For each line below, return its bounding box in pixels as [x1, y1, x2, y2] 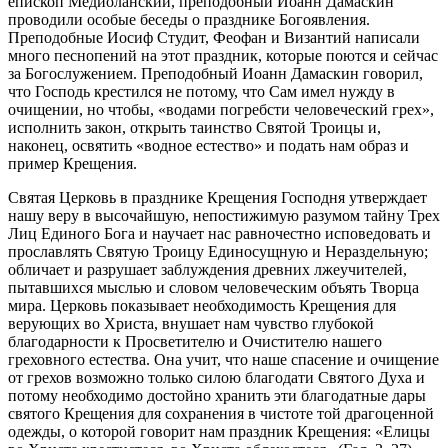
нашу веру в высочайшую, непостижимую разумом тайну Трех [8, 206, 440, 224]
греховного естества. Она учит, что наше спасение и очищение [8, 350, 439, 368]
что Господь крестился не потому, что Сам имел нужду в [8, 82, 395, 100]
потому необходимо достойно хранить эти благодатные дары [8, 386, 426, 404]
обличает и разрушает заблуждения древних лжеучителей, [8, 260, 407, 278]
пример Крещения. [8, 154, 137, 172]
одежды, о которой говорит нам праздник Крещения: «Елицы [8, 422, 430, 440]
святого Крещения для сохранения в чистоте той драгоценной [8, 404, 434, 422]
